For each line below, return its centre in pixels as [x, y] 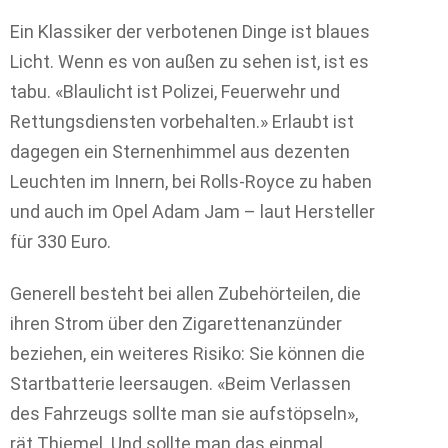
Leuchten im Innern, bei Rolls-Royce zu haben [191, 181]
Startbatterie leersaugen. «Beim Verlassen [180, 383]
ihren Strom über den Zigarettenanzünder [176, 323]
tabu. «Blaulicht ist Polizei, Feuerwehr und [175, 91]
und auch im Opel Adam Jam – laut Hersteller [192, 211]
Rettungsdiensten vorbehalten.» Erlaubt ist [182, 121]
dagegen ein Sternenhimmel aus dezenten [180, 151]
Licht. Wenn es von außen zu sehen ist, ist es [189, 61]
